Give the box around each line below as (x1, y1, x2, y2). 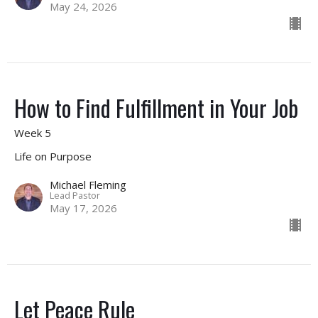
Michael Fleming (50, 177, 126, 192)
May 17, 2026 (50, 200, 117, 215)
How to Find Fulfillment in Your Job (14, 90, 298, 124)
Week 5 (14, 125, 51, 140)
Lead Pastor (50, 188, 100, 202)
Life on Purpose (14, 148, 92, 163)
